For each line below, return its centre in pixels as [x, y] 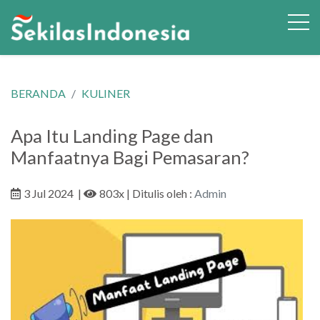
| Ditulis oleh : [159, 193]
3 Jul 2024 [49, 193]
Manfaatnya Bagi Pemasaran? [130, 157]
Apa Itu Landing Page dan [112, 136]
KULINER [106, 93]
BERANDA [38, 93]
